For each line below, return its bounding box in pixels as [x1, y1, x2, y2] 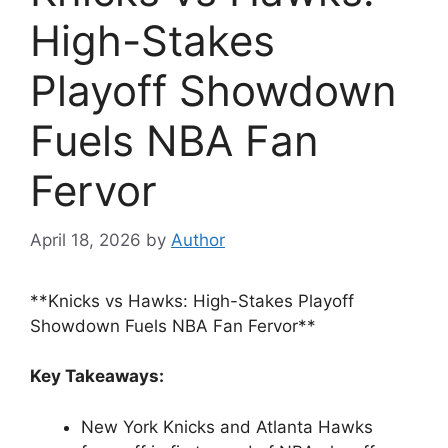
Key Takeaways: [30, 366, 164, 386]
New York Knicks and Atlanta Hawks [81, 416, 373, 437]
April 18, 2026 [30, 229, 141, 250]
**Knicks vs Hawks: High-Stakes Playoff [30, 290, 354, 311]
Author [171, 229, 225, 250]
